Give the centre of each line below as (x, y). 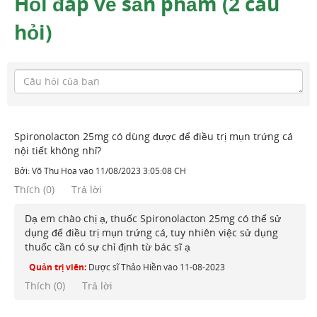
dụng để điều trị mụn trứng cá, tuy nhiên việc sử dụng (151, 232)
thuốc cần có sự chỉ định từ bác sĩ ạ (108, 247)
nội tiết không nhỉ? (58, 150)
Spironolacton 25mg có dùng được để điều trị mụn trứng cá (154, 136)
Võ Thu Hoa (54, 171)
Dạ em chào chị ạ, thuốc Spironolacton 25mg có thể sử (153, 218)
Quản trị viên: (58, 267)
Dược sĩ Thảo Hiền (125, 267)
